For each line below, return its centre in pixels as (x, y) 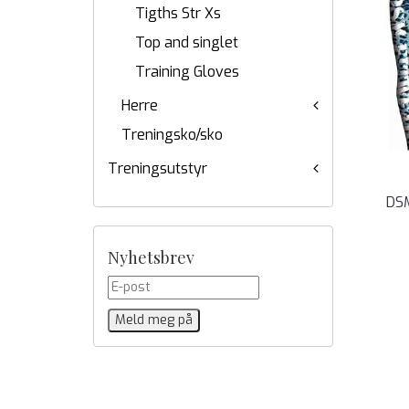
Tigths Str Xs (178, 13)
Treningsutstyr (157, 168)
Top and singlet (187, 42)
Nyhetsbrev (151, 257)
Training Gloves (187, 72)
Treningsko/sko (172, 135)
